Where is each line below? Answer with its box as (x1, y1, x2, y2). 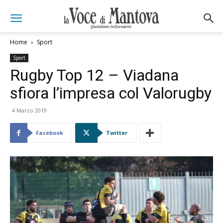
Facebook (36, 129, 63, 136)
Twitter (106, 129, 127, 136)
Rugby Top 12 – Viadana (10, 66, 179, 85)
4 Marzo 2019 (12, 107, 47, 114)
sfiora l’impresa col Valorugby (10, 84, 212, 103)
